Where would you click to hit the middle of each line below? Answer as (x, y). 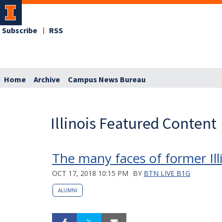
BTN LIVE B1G (167, 173)
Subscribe (20, 31)
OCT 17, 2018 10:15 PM (90, 173)
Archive (47, 80)
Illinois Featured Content (134, 123)
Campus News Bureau (107, 80)
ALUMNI (68, 190)
